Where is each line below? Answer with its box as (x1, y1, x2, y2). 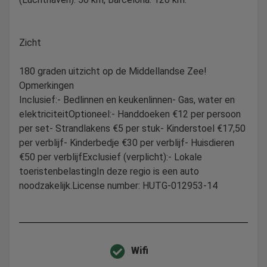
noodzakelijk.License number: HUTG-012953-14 (19, 179, 218, 191)
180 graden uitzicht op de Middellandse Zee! (19, 65, 207, 77)
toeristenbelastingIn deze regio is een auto (19, 165, 199, 177)
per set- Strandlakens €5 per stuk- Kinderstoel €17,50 (19, 122, 246, 134)
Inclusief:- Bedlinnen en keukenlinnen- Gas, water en (19, 94, 235, 105)
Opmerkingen (19, 79, 74, 91)
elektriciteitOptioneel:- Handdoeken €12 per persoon (19, 108, 241, 120)
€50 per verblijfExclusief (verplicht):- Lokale (19, 151, 202, 163)
